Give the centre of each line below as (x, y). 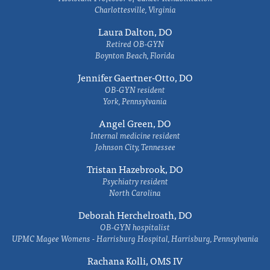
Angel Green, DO (135, 123)
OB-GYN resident (135, 89)
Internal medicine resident (135, 135)
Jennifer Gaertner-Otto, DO (135, 77)
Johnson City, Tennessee (135, 146)
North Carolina (135, 192)
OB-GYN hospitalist (135, 227)
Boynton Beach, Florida (135, 55)
